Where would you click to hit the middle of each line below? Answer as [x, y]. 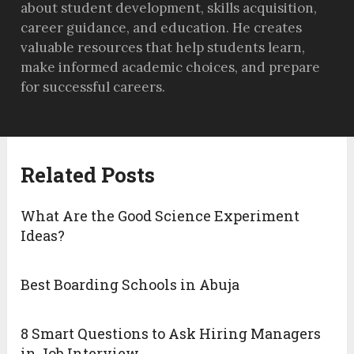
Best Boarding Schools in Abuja [130, 285]
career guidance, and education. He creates [162, 28]
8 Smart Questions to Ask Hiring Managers [171, 334]
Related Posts [88, 175]
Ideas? [43, 236]
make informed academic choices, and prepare [171, 68]
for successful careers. [93, 87]
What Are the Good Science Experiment [160, 216]
